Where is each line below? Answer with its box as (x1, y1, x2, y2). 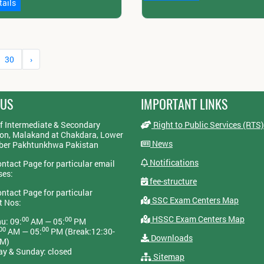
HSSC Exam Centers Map (150, 213, 245, 225)
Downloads (148, 232, 193, 244)
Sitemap (151, 251, 184, 263)
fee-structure (147, 176, 197, 187)
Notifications (147, 157, 199, 169)
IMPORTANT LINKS (140, 95, 227, 114)
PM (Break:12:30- (48, 226, 115, 237)
